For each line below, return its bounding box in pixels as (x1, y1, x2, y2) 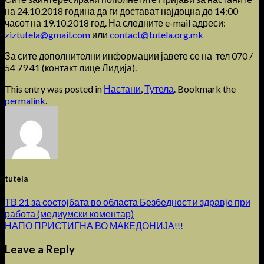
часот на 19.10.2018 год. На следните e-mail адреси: (5, 16, 226, 28)
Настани (104, 82, 141, 94)
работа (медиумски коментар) (5, 208, 134, 220)
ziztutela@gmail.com (5, 28, 90, 40)
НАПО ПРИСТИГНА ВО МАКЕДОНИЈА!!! (5, 220, 183, 232)
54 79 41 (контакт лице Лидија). (5, 61, 137, 73)
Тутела (144, 82, 174, 94)
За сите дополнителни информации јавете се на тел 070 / (5, 49, 253, 61)
